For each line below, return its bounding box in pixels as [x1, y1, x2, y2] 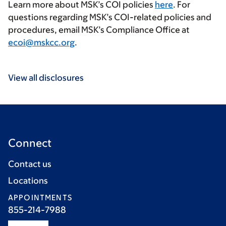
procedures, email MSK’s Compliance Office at [8, 25, 190, 35]
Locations [8, 176, 48, 186]
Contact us [8, 159, 51, 169]
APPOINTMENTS [8, 193, 72, 202]
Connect [8, 137, 51, 150]
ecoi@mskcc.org [8, 37, 75, 48]
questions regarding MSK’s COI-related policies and [8, 12, 211, 23]
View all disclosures [8, 73, 84, 83]
